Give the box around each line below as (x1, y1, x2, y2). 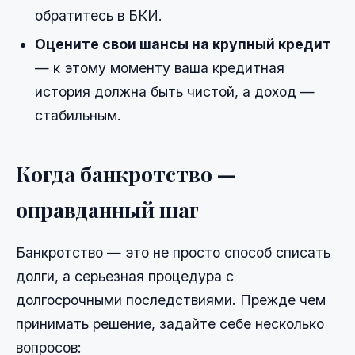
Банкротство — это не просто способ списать (16, 244, 330, 261)
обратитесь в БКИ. (35, 6, 162, 24)
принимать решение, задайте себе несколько (16, 315, 324, 333)
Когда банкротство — (16, 158, 235, 188)
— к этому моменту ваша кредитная (35, 59, 284, 76)
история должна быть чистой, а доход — (35, 82, 315, 100)
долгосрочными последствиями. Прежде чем (16, 292, 326, 309)
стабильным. (35, 106, 121, 124)
